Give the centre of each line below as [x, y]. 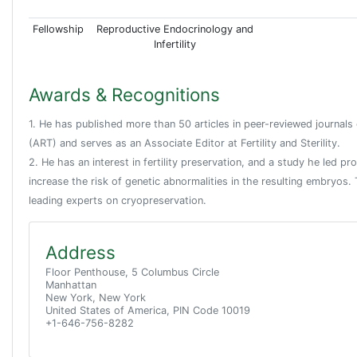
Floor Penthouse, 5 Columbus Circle [132, 273]
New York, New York [96, 298]
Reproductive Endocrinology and [175, 29]
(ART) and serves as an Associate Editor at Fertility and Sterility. [184, 143]
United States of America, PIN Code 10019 [148, 311]
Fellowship [58, 29]
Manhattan [71, 285]
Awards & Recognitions [124, 95]
